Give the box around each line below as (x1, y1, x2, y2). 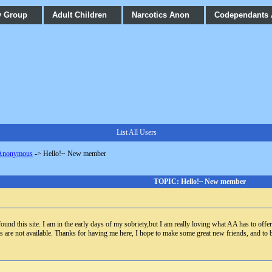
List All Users (117, 128, 157, 137)
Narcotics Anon (132, 10, 189, 19)
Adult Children (52, 10, 107, 19)
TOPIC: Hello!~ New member (153, 177, 246, 186)
